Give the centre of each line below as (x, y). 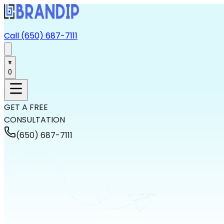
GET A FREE (26, 107)
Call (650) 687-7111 (41, 36)
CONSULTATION (34, 120)
